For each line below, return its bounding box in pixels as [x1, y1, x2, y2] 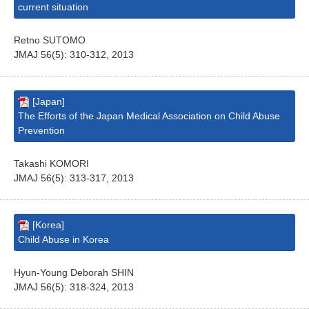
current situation [18, 1, 88, 12]
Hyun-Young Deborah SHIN [14, 267, 134, 278]
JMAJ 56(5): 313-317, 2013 [14, 172, 134, 183]
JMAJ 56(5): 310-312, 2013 [14, 49, 134, 60]
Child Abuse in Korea [18, 234, 109, 245]
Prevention [18, 125, 65, 136]
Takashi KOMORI [14, 158, 89, 169]
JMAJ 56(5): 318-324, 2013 [14, 281, 134, 292]
